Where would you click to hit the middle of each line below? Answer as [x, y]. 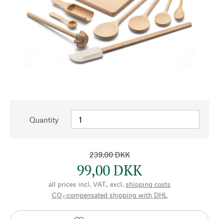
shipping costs [148, 184]
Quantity [44, 119]
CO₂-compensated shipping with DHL [109, 195]
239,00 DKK [109, 154]
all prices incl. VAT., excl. [86, 184]
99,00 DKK [109, 170]
